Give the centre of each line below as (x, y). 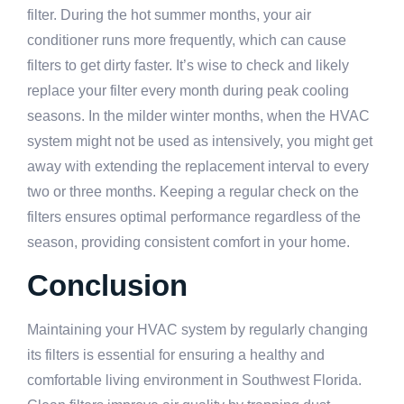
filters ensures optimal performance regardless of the (194, 216)
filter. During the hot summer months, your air (169, 14)
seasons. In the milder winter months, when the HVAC (198, 115)
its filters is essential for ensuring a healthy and (176, 354)
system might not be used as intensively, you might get (200, 141)
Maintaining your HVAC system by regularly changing (197, 329)
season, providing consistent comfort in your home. (188, 242)
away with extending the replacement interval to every (198, 166)
